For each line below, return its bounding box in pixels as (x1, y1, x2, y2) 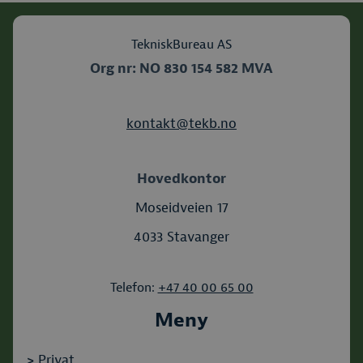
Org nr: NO (90, 60, 164, 77)
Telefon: (109, 280, 158, 296)
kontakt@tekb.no (126, 115, 237, 132)
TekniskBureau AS (130, 36, 233, 53)
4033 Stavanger (134, 228, 229, 246)
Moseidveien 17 (135, 199, 228, 216)
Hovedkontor (137, 170, 226, 187)
